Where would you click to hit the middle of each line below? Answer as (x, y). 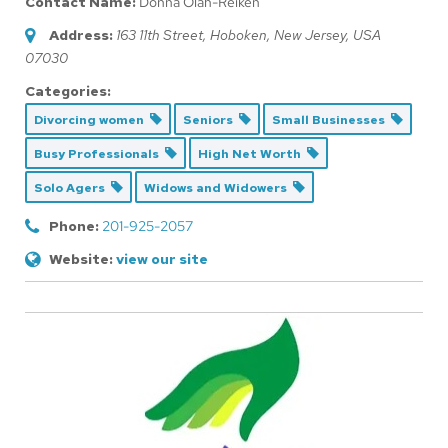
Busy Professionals (99, 153)
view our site (162, 258)
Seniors (211, 119)
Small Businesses (331, 119)
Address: (81, 34)
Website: (81, 258)
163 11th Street (159, 34)
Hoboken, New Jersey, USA (295, 34)
